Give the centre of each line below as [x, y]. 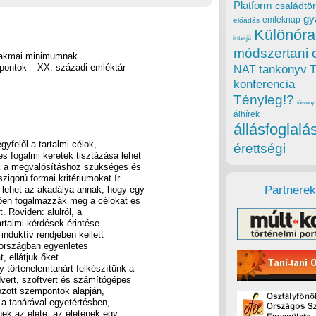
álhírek [247, 114]
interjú [242, 38]
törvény [306, 103]
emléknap [281, 20]
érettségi [260, 149]
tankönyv [283, 70]
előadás [247, 20]
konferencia [264, 85]
